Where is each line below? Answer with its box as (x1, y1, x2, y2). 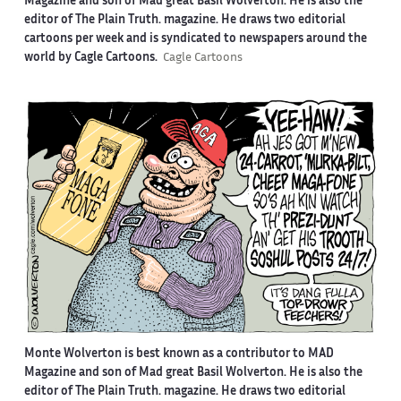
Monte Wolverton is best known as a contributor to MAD (23, 349, 334, 361)
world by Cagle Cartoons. (23, 52, 163, 64)
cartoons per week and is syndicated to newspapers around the (23, 33, 367, 45)
